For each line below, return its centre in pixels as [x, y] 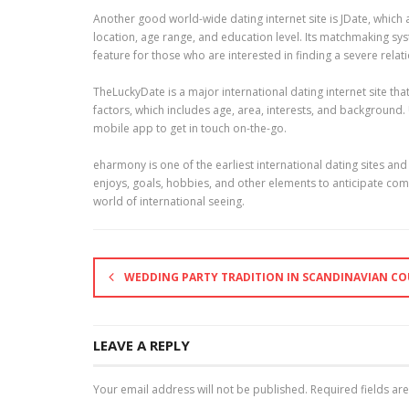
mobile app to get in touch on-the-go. [190, 128]
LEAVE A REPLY [142, 345]
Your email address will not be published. [200, 389]
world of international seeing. [169, 201]
